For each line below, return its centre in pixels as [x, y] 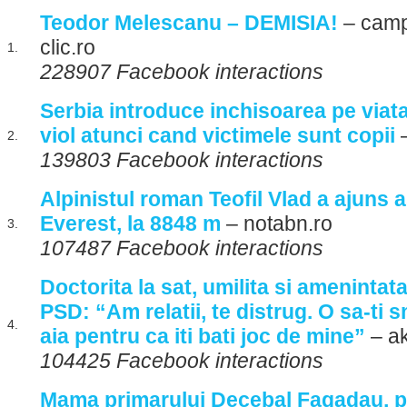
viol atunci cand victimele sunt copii [218, 135]
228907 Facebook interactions [182, 72]
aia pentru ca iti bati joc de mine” [203, 336]
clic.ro [68, 47]
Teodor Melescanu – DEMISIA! [189, 23]
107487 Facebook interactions [182, 248]
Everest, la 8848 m [130, 223]
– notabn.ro [277, 223]
